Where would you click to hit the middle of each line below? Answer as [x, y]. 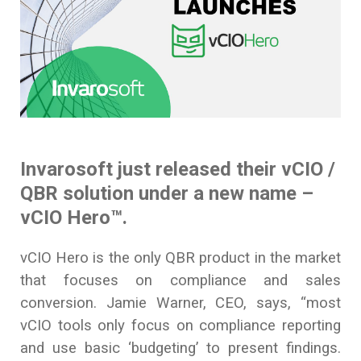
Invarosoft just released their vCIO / [178, 169]
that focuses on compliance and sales [180, 280]
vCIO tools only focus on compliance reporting [180, 325]
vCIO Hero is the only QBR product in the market [180, 257]
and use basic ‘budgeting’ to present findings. [180, 348]
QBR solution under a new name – [167, 193]
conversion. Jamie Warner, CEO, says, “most [180, 303]
